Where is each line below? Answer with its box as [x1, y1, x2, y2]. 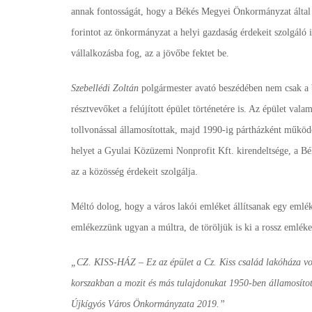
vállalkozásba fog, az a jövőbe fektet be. [71, 48, 229, 58]
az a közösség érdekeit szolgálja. [71, 166, 198, 177]
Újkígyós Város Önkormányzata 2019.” [71, 299, 225, 309]
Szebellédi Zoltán [71, 83, 139, 93]
